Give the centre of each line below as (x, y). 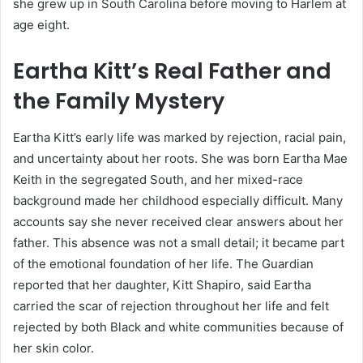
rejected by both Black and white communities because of (178, 327)
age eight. (41, 25)
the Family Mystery (119, 101)
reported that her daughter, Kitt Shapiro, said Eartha (162, 284)
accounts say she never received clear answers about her (178, 221)
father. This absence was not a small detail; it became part (179, 242)
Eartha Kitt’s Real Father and (172, 71)
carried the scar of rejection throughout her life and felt (171, 305)
